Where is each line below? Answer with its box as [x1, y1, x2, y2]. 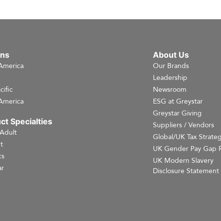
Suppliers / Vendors [153, 120, 215, 130]
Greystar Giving [153, 109, 202, 118]
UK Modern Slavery [153, 156, 214, 165]
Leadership [153, 73, 188, 82]
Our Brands [153, 61, 189, 71]
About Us [153, 50, 189, 60]
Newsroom [153, 85, 187, 94]
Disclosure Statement [153, 166, 220, 176]
